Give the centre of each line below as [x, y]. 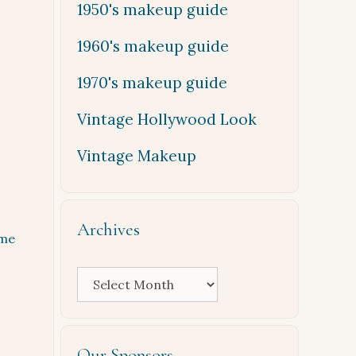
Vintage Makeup [137, 156]
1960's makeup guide [153, 46]
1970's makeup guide [152, 83]
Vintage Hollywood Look [167, 119]
